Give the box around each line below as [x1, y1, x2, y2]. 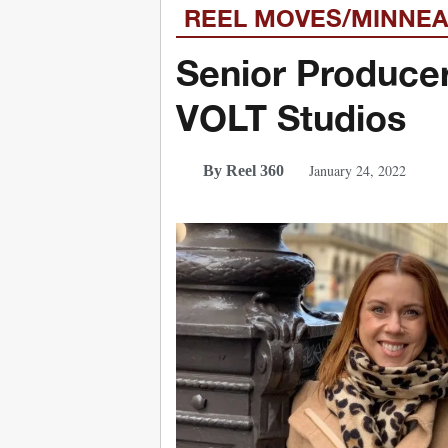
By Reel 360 [202, 161, 284, 179]
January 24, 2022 [308, 160, 406, 180]
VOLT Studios [176, 96, 406, 139]
